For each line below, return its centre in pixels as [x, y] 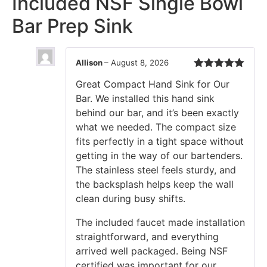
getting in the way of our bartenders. [159, 155]
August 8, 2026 [140, 63]
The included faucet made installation [160, 222]
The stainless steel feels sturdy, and [156, 170]
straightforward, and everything [147, 236]
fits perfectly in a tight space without [160, 141]
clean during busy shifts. [131, 198]
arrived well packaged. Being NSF [152, 251]
